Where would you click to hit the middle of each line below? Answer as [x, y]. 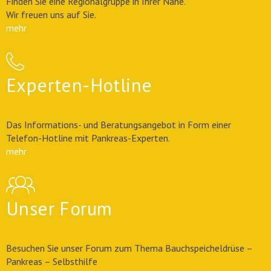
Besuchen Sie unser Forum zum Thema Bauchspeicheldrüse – [129, 248]
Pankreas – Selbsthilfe [52, 261]
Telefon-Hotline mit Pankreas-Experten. [88, 138]
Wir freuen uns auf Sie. [51, 15]
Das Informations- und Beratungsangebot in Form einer [119, 125]
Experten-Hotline [79, 85]
